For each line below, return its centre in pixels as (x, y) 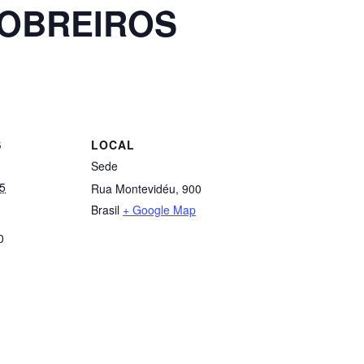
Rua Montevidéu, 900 (146, 188)
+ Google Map (159, 210)
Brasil (105, 210)
